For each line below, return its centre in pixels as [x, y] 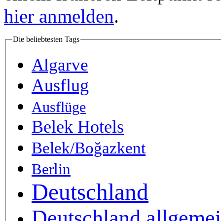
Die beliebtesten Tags [46, 39]
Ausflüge [59, 107]
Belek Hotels [78, 127]
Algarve [60, 65]
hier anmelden [59, 16]
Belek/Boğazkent [89, 148]
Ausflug [60, 86]
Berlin [51, 169]
